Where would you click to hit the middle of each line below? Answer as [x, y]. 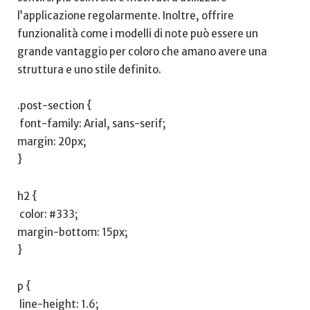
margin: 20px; [52, 142]
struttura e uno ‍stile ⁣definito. [89, 70]
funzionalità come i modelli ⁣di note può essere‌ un [138, 34]
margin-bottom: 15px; [73, 232]
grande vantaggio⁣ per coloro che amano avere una [142, 52]
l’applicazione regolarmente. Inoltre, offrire [126, 16]
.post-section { [55, 106]
